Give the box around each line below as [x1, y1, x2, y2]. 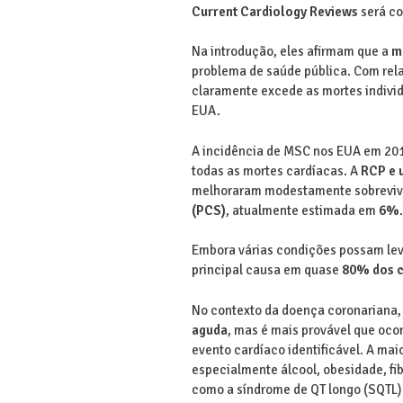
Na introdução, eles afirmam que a [191, 43, 391, 60]
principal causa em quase [191, 262, 342, 279]
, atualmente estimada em [225, 201, 379, 219]
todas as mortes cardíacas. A [191, 162, 361, 179]
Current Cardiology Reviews [191, 3, 361, 20]
